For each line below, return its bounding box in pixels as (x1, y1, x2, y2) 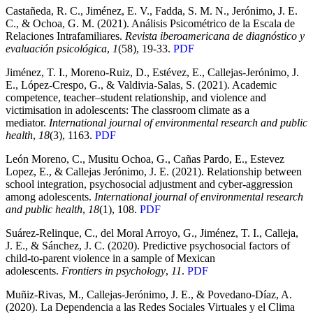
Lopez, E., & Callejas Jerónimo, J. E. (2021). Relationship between (6, 166, 302, 178)
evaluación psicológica (6, 43, 107, 55)
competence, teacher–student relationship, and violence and (6, 92, 266, 104)
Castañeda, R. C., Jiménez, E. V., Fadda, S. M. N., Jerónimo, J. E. (6, 5, 298, 17)
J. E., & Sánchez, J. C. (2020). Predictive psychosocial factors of (6, 240, 290, 252)
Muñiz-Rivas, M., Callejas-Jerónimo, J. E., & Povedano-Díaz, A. (6, 289, 292, 301)
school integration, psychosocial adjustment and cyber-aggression (6, 178, 293, 191)
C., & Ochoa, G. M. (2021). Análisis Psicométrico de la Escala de (6, 17, 295, 30)
